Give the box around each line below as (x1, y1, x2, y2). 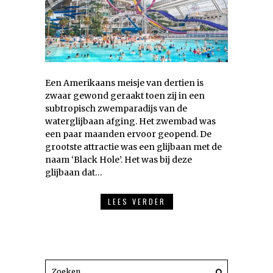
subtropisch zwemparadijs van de (45, 102, 187, 114)
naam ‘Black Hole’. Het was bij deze (45, 154, 192, 165)
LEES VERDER (107, 196, 166, 207)
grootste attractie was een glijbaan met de (45, 141, 222, 152)
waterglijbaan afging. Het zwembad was (45, 115, 216, 127)
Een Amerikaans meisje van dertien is (45, 77, 204, 88)
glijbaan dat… (45, 166, 102, 178)
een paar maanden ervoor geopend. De (45, 128, 211, 140)
